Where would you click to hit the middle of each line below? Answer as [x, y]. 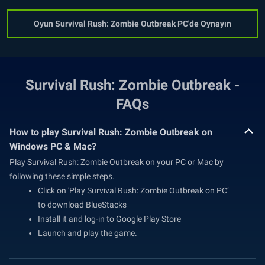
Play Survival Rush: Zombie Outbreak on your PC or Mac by [117, 162]
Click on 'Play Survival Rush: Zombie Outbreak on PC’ [133, 191]
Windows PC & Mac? [53, 147]
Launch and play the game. [88, 233]
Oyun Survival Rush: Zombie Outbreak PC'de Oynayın [132, 24]
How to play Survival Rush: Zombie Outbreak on [111, 132]
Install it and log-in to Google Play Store [109, 219]
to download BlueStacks [82, 205]
